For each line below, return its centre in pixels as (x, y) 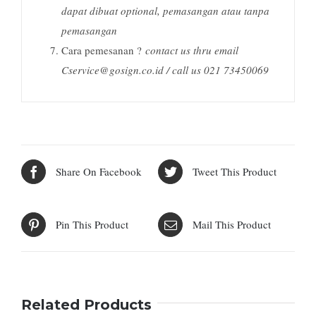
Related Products (86, 304)
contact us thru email (192, 50)
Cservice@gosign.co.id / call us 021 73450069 (165, 70)
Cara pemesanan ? (103, 50)
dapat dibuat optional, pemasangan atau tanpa (165, 11)
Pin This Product (92, 225)
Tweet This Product (235, 172)
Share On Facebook (99, 172)
